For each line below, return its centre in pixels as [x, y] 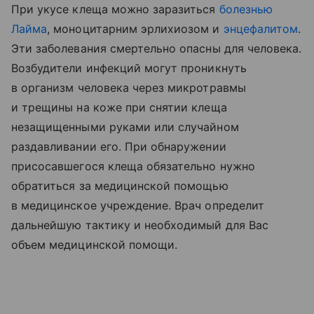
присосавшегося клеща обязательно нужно [133, 166]
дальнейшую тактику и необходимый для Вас [140, 225]
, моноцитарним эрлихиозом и [135, 28]
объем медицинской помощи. [95, 244]
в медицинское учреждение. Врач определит [138, 205]
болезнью [246, 9]
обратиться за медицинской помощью [120, 185]
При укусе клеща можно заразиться [115, 9]
